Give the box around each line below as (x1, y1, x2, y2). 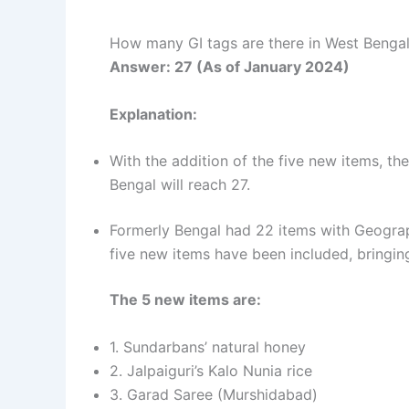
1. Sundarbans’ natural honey (110, 337, 306, 356)
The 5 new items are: (110, 290, 261, 309)
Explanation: (110, 104, 197, 123)
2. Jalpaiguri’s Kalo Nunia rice (110, 361, 312, 380)
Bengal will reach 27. (110, 175, 250, 194)
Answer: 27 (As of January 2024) (110, 58, 350, 76)
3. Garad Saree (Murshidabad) (110, 384, 318, 404)
